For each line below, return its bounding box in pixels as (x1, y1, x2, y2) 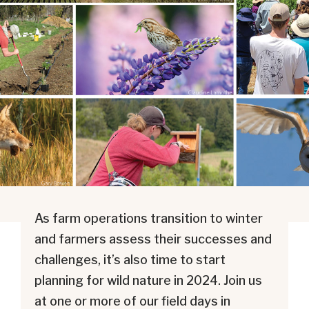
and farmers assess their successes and (34, 232, 272, 246)
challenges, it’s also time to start (34, 252, 226, 267)
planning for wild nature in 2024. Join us (34, 273, 262, 288)
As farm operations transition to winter (34, 211, 263, 226)
